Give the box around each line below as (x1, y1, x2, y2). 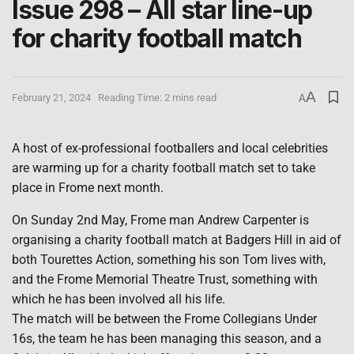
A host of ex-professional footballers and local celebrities (12, 140, 328, 156)
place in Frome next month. (12, 179, 164, 195)
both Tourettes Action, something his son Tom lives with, (12, 251, 326, 267)
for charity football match (12, 22, 302, 54)
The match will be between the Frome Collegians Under (12, 311, 317, 326)
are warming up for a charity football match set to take (12, 160, 315, 175)
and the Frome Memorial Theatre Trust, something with (12, 271, 318, 287)
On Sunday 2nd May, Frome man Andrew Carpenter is (12, 212, 309, 228)
